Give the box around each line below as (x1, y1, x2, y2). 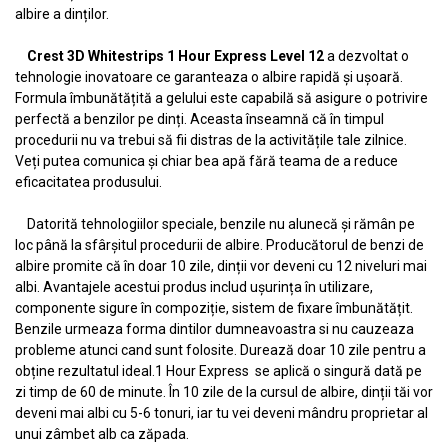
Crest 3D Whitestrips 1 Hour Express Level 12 (27, 48, 324, 64)
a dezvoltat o (324, 48, 409, 64)
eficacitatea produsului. (15, 174, 162, 190)
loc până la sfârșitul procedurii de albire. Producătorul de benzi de (15, 237, 424, 253)
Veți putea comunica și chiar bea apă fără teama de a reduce (15, 153, 398, 169)
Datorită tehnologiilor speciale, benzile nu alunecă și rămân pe (15, 216, 415, 232)
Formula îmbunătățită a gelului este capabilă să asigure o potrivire (15, 90, 428, 106)
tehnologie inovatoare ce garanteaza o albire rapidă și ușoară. (15, 69, 403, 85)
